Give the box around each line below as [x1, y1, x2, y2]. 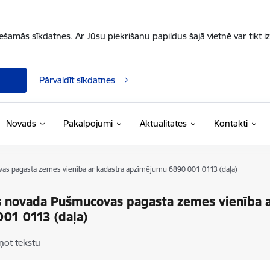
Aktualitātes [139, 118, 187, 129]
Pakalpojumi [63, 118, 113, 129]
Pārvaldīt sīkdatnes [39, 74, 115, 86]
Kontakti [213, 118, 248, 129]
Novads [5, 118, 36, 129]
